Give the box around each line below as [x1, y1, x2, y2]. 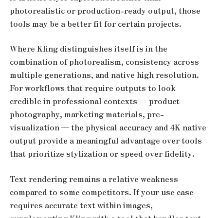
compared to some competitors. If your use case [10, 186, 194, 198]
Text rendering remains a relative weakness [10, 173, 178, 184]
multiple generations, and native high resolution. [10, 69, 199, 81]
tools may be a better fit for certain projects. [10, 18, 182, 29]
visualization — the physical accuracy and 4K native [10, 122, 206, 133]
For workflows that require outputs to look [10, 82, 176, 94]
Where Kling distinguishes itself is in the [10, 43, 167, 54]
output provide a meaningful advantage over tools [10, 135, 202, 146]
